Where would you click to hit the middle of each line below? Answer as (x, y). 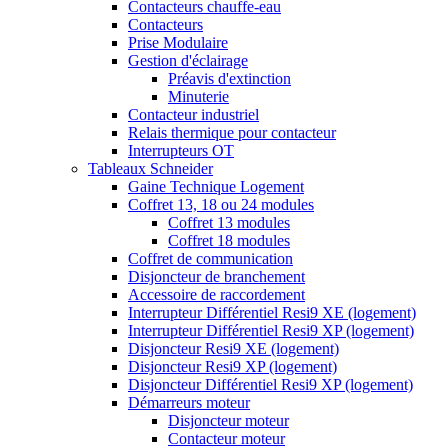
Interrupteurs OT (181, 150)
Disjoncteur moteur (228, 420)
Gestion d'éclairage (188, 60)
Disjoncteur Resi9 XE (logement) (233, 348)
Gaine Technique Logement (216, 186)
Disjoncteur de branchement (216, 276)
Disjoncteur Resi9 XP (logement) (232, 366)
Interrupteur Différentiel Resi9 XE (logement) (272, 312)
